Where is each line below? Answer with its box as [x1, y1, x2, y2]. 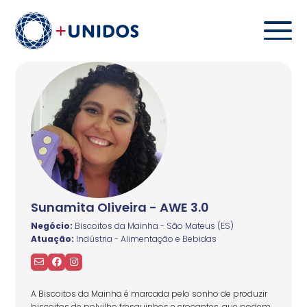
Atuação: [30, 232, 74, 245]
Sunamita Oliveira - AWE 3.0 [30, 198, 209, 216]
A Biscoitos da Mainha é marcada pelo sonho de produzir [30, 287, 267, 299]
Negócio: [30, 219, 73, 232]
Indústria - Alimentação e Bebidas [73, 232, 217, 245]
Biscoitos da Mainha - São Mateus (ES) [72, 219, 234, 232]
